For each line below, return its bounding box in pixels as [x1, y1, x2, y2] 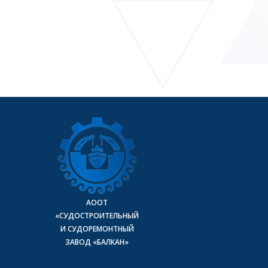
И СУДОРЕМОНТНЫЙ [60, 224, 134, 234]
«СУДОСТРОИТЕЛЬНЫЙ [55, 211, 139, 221]
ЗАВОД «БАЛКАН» [65, 237, 129, 248]
